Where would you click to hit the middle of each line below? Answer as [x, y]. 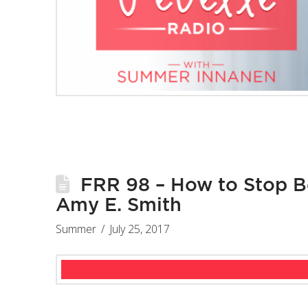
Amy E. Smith [118, 206]
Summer [76, 229]
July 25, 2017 [140, 229]
